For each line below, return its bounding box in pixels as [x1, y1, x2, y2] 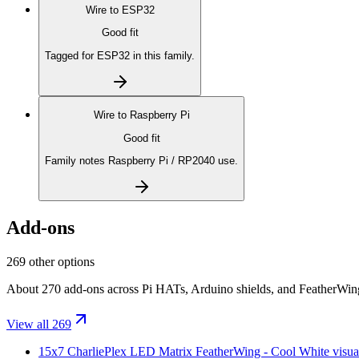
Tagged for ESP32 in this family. [45, 49, 195, 62]
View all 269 [6, 317, 71, 332]
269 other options [6, 255, 95, 269]
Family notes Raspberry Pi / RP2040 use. [45, 154, 238, 167]
